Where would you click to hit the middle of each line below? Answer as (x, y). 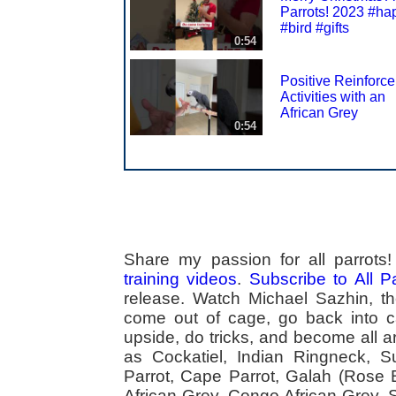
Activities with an (333, 96)
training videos (181, 279)
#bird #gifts (315, 27)
